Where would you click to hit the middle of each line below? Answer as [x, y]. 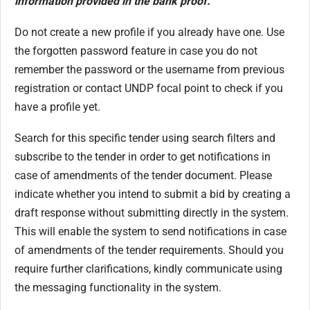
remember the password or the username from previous [149, 69]
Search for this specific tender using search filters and [145, 138]
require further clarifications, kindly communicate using [148, 268]
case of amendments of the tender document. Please [143, 175]
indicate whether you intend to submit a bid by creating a [153, 194]
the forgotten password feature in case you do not [136, 51]
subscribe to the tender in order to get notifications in [143, 156]
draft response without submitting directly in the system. [152, 212]
